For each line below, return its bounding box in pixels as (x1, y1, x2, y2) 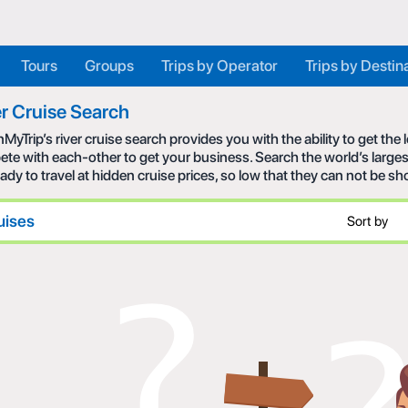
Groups (85, 56, 134, 75)
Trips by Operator (161, 56, 278, 75)
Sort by (347, 213, 388, 229)
